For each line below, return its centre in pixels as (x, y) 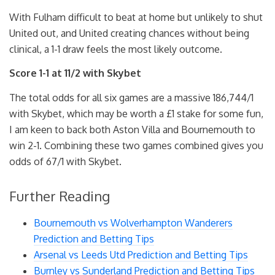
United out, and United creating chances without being (129, 33)
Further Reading (60, 196)
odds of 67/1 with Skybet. (65, 161)
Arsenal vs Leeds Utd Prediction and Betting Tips (141, 254)
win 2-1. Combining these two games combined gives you (136, 145)
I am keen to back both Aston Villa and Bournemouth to (132, 129)
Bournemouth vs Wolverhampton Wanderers (133, 223)
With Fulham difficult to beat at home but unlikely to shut (136, 17)
